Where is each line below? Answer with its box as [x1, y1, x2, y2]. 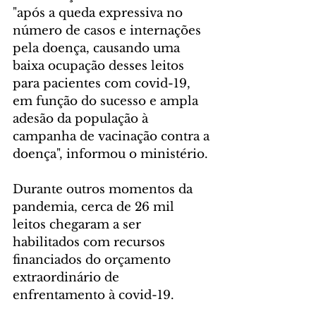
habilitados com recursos [13, 234, 169, 250]
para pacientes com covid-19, [13, 75, 194, 91]
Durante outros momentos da [13, 181, 196, 197]
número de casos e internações [13, 23, 205, 38]
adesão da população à [13, 111, 152, 126]
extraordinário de [13, 269, 123, 285]
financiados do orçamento [13, 252, 174, 267]
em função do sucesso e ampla [13, 93, 202, 109]
